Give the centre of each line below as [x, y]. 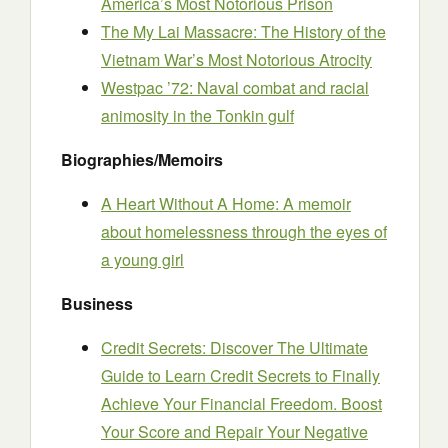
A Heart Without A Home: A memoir [226, 203]
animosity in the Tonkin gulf [197, 115]
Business [97, 303]
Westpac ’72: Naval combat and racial [235, 87]
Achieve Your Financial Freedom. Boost [241, 403]
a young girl [142, 259]
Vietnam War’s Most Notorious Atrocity [236, 59]
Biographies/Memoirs [142, 159]
